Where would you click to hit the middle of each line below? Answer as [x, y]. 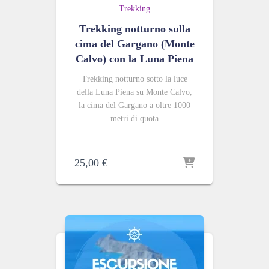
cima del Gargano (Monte [134, 44]
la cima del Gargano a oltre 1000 [134, 105]
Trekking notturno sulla [134, 29]
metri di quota [134, 119]
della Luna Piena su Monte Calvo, [134, 92]
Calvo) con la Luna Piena [134, 59]
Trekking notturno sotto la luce [134, 79]
